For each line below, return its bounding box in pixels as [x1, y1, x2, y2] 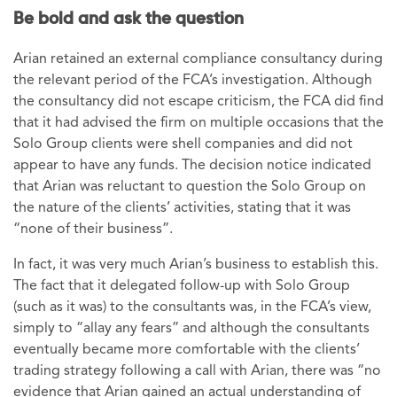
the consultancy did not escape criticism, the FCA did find [13, 94, 384, 109]
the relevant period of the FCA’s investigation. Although [13, 73, 372, 88]
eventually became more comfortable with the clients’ [13, 342, 360, 357]
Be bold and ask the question [13, 11, 244, 27]
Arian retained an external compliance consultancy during [13, 51, 383, 66]
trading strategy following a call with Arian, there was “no [13, 363, 381, 378]
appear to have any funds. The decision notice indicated [13, 158, 371, 173]
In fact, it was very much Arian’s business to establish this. [13, 257, 378, 272]
